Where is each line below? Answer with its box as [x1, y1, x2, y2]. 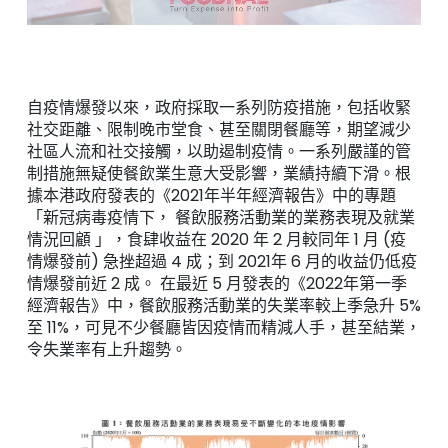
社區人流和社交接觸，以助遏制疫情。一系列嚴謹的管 [26, 140, 411, 164]
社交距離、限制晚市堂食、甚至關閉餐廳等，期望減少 [26, 118, 411, 142]
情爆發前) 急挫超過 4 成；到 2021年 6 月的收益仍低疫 [26, 250, 417, 274]
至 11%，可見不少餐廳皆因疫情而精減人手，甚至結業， [26, 316, 421, 340]
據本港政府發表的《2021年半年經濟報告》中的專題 [26, 184, 396, 208]
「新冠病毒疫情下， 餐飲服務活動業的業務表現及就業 [26, 206, 415, 230]
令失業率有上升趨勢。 [26, 338, 187, 362]
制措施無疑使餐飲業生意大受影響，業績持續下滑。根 [26, 162, 411, 186]
